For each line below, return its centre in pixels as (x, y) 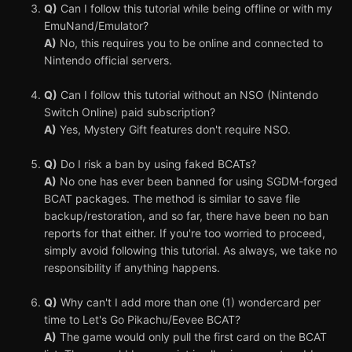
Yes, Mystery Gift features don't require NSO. (174, 129)
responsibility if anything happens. (132, 267)
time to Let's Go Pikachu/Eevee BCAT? (142, 319)
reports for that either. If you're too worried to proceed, (185, 233)
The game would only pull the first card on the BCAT (192, 336)
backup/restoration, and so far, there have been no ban (186, 215)
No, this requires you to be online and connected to (190, 42)
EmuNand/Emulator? (96, 25)
